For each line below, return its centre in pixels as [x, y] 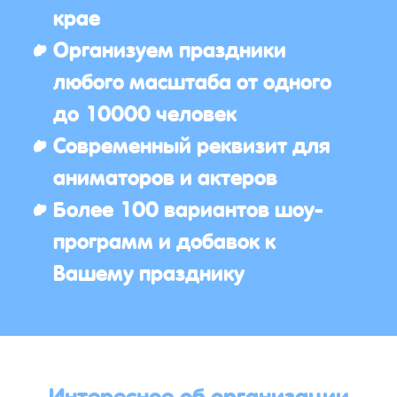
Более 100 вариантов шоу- [188, 207]
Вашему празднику [149, 271]
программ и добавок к [164, 239]
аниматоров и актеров [165, 175]
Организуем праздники [170, 48]
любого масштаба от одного [192, 80]
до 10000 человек [145, 112]
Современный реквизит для [192, 144]
